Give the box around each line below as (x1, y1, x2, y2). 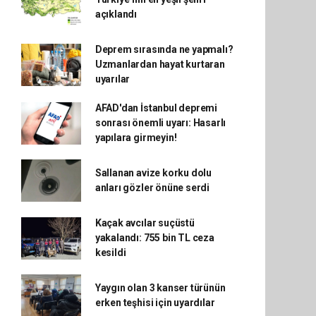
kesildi (95, 247, 126, 259)
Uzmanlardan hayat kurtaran (95, 59, 225, 71)
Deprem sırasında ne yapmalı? (95, 44, 233, 56)
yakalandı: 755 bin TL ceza (95, 232, 214, 244)
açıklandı (95, 8, 138, 20)
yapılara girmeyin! (95, 132, 177, 144)
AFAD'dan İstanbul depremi (95, 102, 218, 114)
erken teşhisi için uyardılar (95, 297, 215, 309)
